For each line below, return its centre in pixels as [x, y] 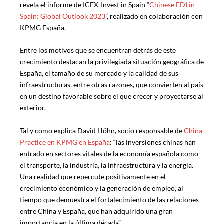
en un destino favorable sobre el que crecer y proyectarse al [112, 96]
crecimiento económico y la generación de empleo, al [102, 188]
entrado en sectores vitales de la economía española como [109, 153]
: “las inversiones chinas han [153, 142]
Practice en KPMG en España [65, 142]
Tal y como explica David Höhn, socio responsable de [102, 130]
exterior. [33, 108]
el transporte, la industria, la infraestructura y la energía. [107, 165]
